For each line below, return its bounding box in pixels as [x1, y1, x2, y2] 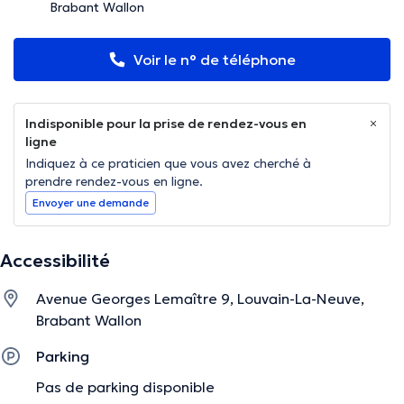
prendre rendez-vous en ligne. [25, 173, 203, 190]
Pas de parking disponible [36, 378, 215, 397]
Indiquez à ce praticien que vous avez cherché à [25, 155, 311, 172]
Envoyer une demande [32, 196, 149, 210]
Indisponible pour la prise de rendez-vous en [25, 115, 307, 133]
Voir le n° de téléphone [133, 50, 296, 69]
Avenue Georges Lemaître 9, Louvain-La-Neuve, [36, 289, 364, 308]
